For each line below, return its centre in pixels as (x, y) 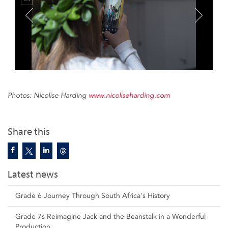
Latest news (33, 174)
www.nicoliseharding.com (129, 95)
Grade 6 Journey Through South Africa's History (93, 196)
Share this (29, 132)
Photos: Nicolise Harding (48, 95)
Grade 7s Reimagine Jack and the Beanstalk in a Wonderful (110, 217)
